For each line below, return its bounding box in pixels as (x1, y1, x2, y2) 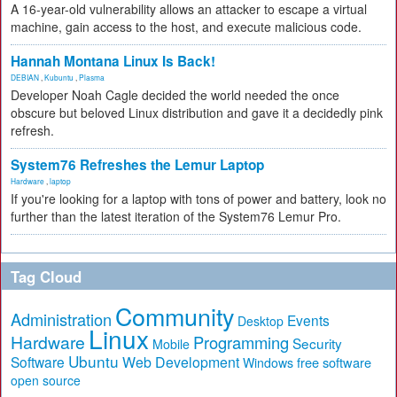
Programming (193, 331, 289, 354)
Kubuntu (44, 72, 74, 82)
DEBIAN (11, 72, 39, 82)
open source (11, 371, 81, 389)
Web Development (122, 352, 239, 372)
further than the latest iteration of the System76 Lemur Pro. (11, 207, 341, 225)
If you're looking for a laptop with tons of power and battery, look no (11, 190, 386, 207)
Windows (243, 354, 293, 371)
